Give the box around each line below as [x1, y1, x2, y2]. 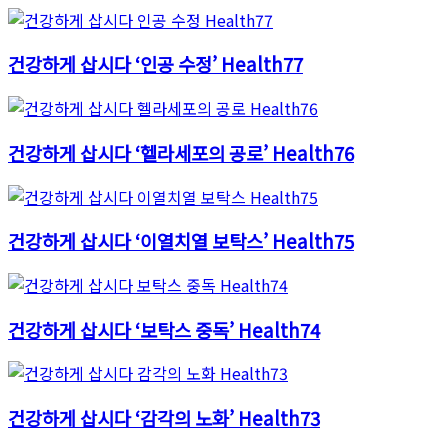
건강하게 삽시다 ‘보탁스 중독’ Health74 [8, 315, 320, 343]
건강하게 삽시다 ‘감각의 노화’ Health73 [8, 404, 320, 432]
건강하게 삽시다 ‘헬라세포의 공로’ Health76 [8, 138, 354, 166]
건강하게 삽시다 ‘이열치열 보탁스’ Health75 [8, 227, 354, 255]
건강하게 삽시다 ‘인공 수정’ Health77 [8, 50, 303, 78]
